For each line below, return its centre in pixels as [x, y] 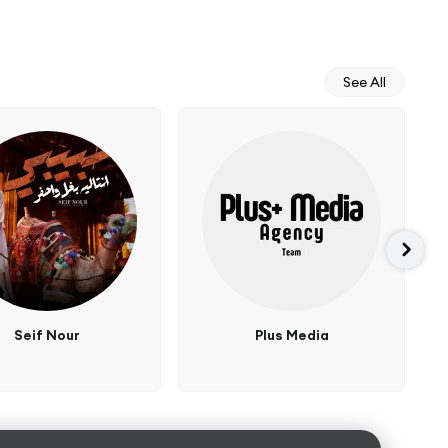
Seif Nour [46, 334]
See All [365, 81]
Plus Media [307, 334]
